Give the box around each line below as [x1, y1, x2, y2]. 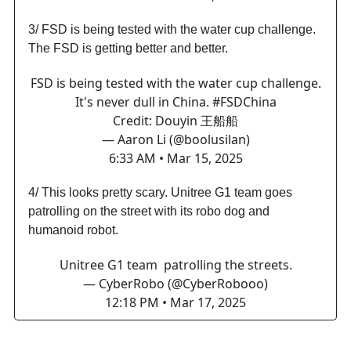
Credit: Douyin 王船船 [113, 111, 238, 129]
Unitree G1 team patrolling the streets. [59, 255, 292, 273]
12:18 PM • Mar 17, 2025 [105, 293, 246, 311]
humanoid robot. [28, 223, 118, 237]
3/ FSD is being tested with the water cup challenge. [28, 22, 316, 36]
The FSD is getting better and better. [28, 41, 228, 55]
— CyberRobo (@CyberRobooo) [83, 274, 268, 292]
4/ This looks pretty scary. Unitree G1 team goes [28, 185, 292, 199]
